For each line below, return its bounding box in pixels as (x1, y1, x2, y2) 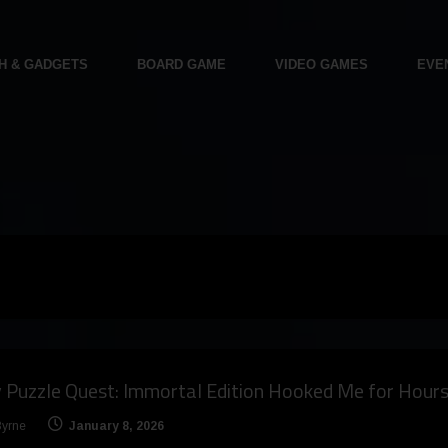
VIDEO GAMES (274, 57, 368, 72)
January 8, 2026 (68, 419, 164, 434)
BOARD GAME (136, 57, 226, 72)
